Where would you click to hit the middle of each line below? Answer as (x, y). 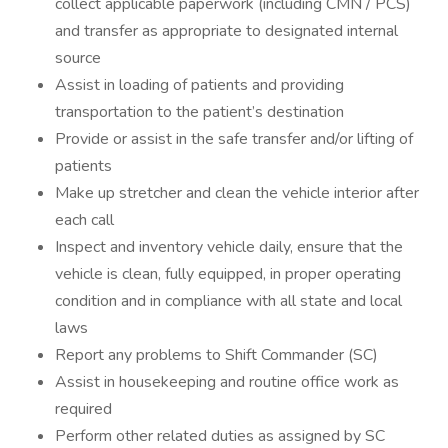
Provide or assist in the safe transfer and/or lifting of (234, 139)
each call (84, 220)
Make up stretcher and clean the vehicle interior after (237, 193)
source (78, 58)
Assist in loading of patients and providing (199, 85)
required (83, 409)
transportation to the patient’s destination (199, 112)
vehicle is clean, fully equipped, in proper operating (228, 274)
